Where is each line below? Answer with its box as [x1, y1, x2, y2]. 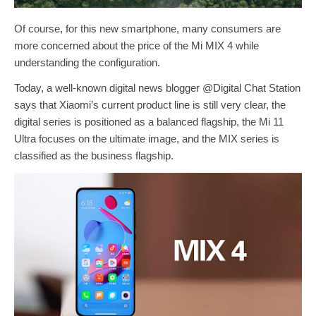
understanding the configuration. [14, 56, 160, 68]
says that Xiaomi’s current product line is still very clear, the [14, 98, 286, 111]
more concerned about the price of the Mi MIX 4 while [14, 39, 259, 51]
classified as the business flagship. [14, 149, 174, 162]
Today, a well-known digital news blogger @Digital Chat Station [14, 81, 300, 94]
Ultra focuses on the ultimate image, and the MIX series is [14, 132, 279, 145]
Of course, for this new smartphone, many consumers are [14, 22, 281, 35]
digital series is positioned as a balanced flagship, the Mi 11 [14, 115, 284, 128]
